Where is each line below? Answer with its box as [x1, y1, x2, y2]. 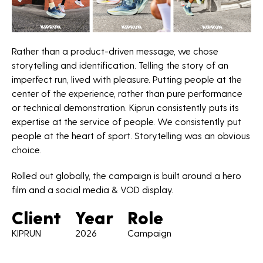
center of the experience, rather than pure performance [12, 87, 242, 99]
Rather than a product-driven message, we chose [12, 45, 218, 56]
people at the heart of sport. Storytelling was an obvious [12, 129, 250, 141]
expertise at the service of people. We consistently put [12, 115, 241, 127]
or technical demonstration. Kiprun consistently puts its [12, 101, 239, 113]
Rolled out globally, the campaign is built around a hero [12, 169, 241, 181]
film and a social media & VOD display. [12, 183, 173, 195]
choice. [12, 143, 41, 155]
